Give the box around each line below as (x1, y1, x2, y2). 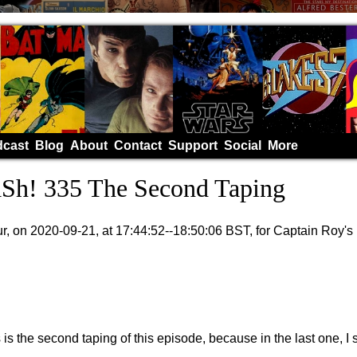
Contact (114, 138, 162, 152)
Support (168, 138, 218, 152)
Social (224, 138, 261, 152)
